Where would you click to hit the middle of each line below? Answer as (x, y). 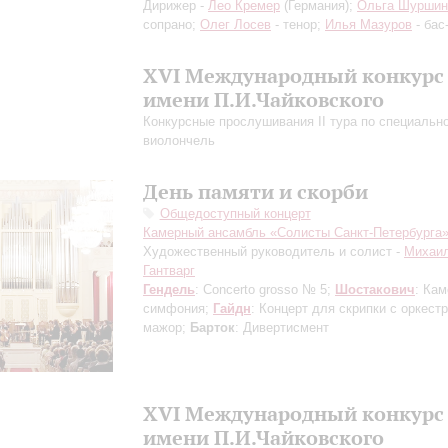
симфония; (178, 308)
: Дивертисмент (282, 327)
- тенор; (298, 24)
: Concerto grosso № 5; (265, 289)
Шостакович (375, 289)
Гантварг (169, 270)
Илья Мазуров (368, 24)
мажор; (166, 327)
